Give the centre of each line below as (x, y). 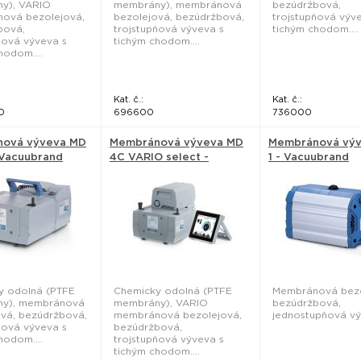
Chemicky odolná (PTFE (173, 290)
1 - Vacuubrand (309, 157)
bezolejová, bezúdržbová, (179, 17)
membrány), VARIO (161, 303)
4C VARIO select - (159, 157)
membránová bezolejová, (178, 315)
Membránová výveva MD (176, 142)
